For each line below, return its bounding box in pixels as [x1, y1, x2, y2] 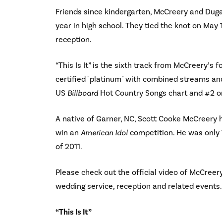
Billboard [67, 88, 98, 98]
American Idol [81, 127, 128, 138]
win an [55, 127, 81, 138]
